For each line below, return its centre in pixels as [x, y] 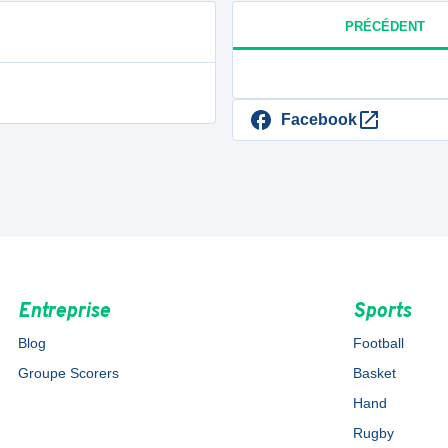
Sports [382, 312]
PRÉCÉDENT [384, 26]
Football [379, 343]
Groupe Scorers [68, 373]
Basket [375, 373]
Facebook [319, 119]
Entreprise [63, 312]
